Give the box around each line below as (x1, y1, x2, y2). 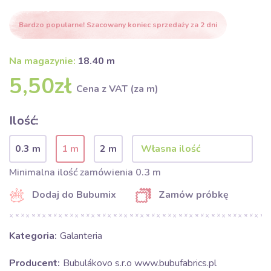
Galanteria (60, 229, 102, 243)
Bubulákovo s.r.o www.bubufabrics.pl (63, 256, 217, 270)
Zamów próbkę (158, 188, 229, 201)
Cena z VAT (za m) (76, 82, 158, 96)
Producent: (9, 256, 60, 270)
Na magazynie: (9, 54, 76, 68)
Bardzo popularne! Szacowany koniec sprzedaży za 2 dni (19, 19, 217, 30)
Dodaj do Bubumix (32, 188, 116, 201)
